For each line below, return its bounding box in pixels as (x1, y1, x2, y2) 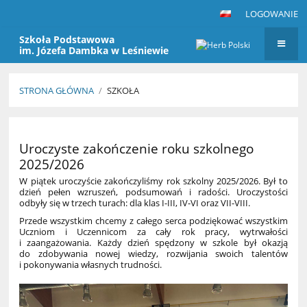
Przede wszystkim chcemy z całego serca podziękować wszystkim (19, 214, 288, 227)
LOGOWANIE (245, 8, 298, 20)
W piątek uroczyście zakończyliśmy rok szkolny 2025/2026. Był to (19, 174, 288, 187)
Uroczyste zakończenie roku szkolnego (19, 139, 254, 157)
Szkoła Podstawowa (19, 32, 115, 46)
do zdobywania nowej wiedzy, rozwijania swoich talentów (19, 247, 288, 260)
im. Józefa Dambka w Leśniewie (19, 43, 169, 57)
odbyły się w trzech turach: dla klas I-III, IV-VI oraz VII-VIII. (19, 196, 253, 209)
